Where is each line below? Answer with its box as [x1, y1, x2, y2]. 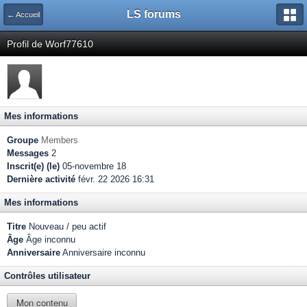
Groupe [7, 135, 38, 145]
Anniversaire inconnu [60, 247, 145, 258]
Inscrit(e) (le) [7, 161, 60, 171]
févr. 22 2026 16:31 [75, 174, 154, 184]
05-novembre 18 [60, 161, 126, 171]
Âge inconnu [23, 234, 75, 245]
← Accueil [7, 10, 40, 19]
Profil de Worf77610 [7, 38, 93, 49]
